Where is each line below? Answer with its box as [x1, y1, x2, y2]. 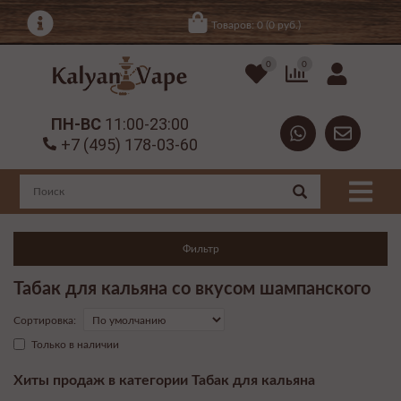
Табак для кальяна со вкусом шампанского [13, 280, 371, 299]
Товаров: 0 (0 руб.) [210, 20, 301, 30]
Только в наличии [31, 339, 119, 351]
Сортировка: [13, 315, 76, 327]
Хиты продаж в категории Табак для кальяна [13, 373, 315, 388]
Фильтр [182, 243, 219, 255]
